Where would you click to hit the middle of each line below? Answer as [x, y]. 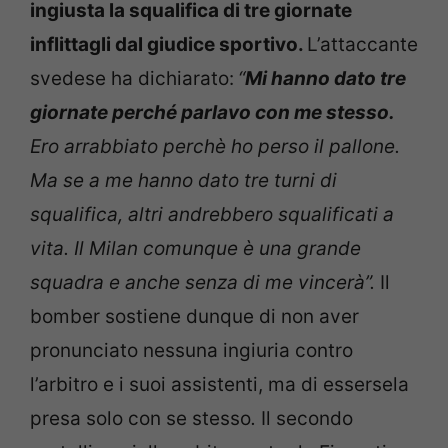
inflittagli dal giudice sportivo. [168, 44]
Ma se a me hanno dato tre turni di [183, 180]
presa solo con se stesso [140, 418]
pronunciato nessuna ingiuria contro [191, 350]
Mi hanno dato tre [325, 78]
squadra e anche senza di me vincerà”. [205, 282]
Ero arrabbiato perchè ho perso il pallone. [215, 146]
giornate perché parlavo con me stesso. [212, 112]
